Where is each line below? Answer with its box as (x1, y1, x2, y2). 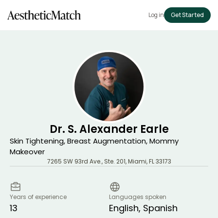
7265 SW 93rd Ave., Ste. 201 (47, 157, 126, 165)
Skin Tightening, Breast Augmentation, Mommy (10, 136, 179, 146)
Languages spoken (109, 193, 166, 201)
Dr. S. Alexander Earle (49, 122, 169, 137)
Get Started (171, 11, 204, 19)
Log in (148, 11, 164, 19)
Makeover (10, 146, 45, 157)
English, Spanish (109, 202, 178, 214)
